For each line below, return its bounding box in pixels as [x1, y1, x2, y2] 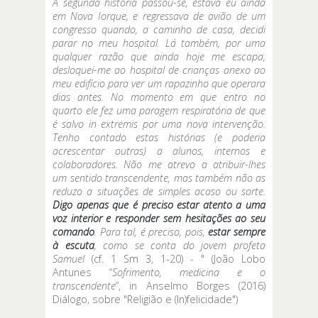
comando [53, 225, 94, 239]
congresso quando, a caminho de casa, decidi [53, 23, 265, 37]
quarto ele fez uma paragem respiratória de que [53, 104, 265, 118]
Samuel [53, 252, 84, 266]
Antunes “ [53, 265, 112, 280]
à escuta [53, 238, 94, 253]
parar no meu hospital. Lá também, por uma [53, 36, 265, 50]
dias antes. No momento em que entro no [53, 90, 265, 104]
